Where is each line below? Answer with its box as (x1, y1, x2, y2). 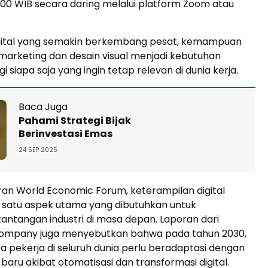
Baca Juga (19, 100, 68, 114)
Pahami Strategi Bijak (19, 114, 131, 127)
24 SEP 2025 (19, 145, 57, 154)
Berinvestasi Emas (19, 127, 112, 141)
